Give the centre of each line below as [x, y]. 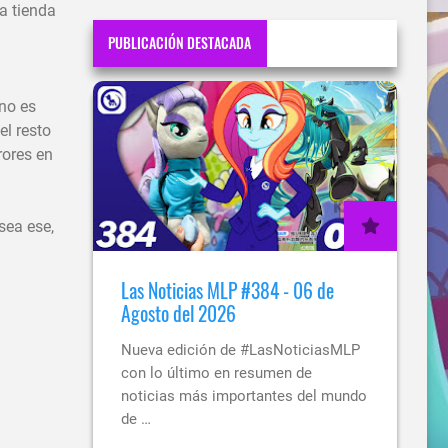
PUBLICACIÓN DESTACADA [180, 43]
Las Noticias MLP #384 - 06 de [227, 290]
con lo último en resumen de [216, 372]
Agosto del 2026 [178, 313]
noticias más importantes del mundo [244, 395]
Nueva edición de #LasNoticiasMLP [240, 349]
